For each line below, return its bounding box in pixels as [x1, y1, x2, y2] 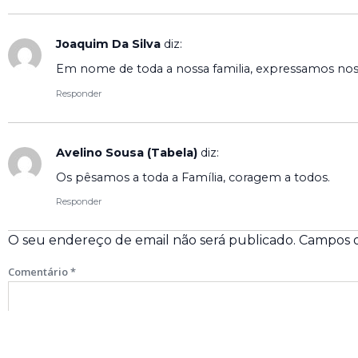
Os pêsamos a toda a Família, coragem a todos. [56, 170, 330, 185]
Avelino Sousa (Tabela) [56, 145, 197, 160]
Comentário [8, 265, 70, 280]
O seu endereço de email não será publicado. [8, 233, 296, 249]
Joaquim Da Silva [56, 36, 161, 51]
